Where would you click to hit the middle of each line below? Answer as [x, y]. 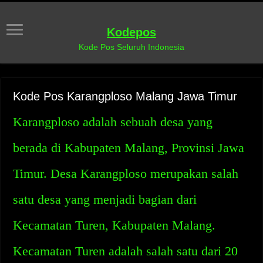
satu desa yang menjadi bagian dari [105, 199]
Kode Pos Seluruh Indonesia [131, 47]
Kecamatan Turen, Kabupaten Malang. [114, 225]
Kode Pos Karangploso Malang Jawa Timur [125, 96]
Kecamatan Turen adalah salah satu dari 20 [126, 251]
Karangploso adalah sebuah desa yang [113, 122]
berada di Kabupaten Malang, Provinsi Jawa [129, 148]
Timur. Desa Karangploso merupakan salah [126, 173]
